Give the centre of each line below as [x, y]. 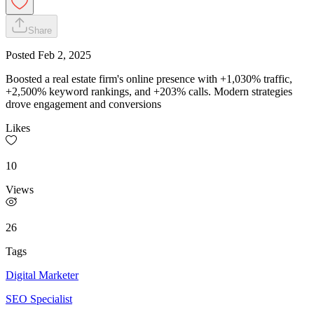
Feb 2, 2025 [64, 55]
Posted [22, 55]
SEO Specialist [39, 299]
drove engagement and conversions [83, 104]
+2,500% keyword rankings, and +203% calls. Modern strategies [149, 91]
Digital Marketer [42, 275]
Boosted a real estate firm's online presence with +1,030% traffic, [149, 78]
